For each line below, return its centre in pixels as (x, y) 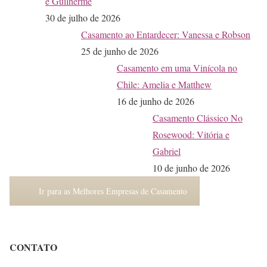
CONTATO (33, 247)
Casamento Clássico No (198, 117)
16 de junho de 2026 (156, 101)
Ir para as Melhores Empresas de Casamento (113, 191)
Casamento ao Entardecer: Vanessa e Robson (166, 34)
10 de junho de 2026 (191, 167)
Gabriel (167, 151)
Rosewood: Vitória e (191, 134)
